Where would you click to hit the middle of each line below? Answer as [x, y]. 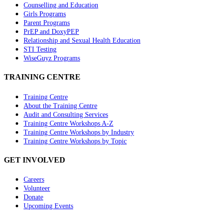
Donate [33, 197]
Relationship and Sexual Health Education [82, 41]
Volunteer [37, 189]
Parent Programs [47, 23]
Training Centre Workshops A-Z [69, 123]
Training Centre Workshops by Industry [79, 132]
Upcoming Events [48, 206]
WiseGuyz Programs [52, 58]
